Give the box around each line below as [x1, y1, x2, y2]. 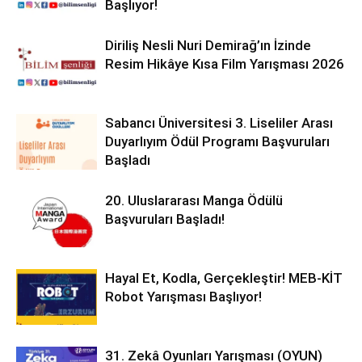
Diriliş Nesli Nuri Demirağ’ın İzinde [105, 36, 311, 53]
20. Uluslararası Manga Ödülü [105, 192, 283, 208]
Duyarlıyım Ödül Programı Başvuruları [105, 133, 330, 149]
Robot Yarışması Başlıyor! [105, 288, 262, 305]
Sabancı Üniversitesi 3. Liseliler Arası [105, 114, 333, 131]
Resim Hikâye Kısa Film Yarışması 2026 [105, 55, 344, 72]
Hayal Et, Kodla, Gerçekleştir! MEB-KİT [105, 269, 343, 286]
